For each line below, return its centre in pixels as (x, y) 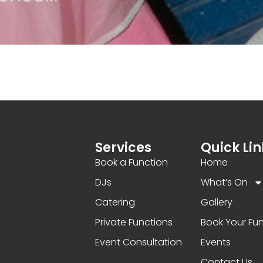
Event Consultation (138, 242)
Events (216, 242)
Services (123, 147)
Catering (115, 202)
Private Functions (134, 222)
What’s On (225, 182)
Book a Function (131, 162)
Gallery (217, 202)
